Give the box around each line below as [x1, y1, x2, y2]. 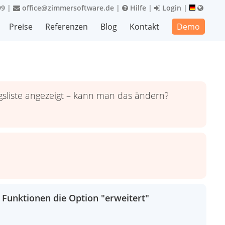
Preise [9, 21, 33, 32]
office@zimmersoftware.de [20, 3, 114, 13]
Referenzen [45, 21, 88, 32]
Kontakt [130, 21, 159, 32]
